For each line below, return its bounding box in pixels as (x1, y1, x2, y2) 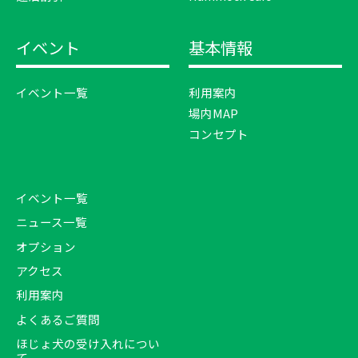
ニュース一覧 (16, 213, 87, 231)
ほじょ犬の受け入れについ (16, 335, 160, 352)
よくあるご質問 (16, 310, 100, 328)
